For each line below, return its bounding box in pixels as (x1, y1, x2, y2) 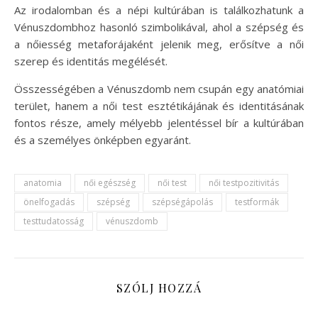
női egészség (84, 177, 136, 190)
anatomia (23, 177, 62, 190)
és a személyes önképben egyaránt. (14, 133, 191, 148)
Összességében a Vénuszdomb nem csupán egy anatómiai (14, 82, 304, 97)
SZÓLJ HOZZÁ (116, 280, 202, 296)
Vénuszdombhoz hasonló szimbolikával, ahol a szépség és (14, 20, 304, 35)
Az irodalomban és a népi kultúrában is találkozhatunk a (14, 3, 304, 18)
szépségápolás (152, 196, 213, 209)
